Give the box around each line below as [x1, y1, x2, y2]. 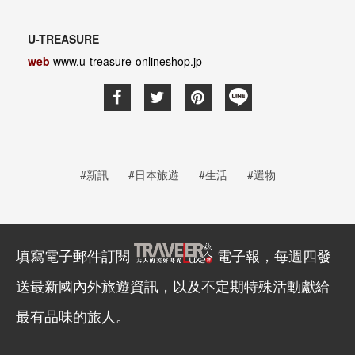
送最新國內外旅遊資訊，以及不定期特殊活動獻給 [16, 274, 330, 296]
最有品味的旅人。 [16, 304, 130, 326]
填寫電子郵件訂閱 [16, 244, 134, 265]
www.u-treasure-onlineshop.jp [53, 52, 202, 69]
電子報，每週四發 [217, 244, 331, 265]
